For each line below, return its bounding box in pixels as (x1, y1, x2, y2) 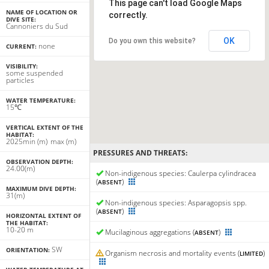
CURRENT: (6, 42, 38, 51)
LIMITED (240, 249, 264, 258)
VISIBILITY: (6, 62, 40, 71)
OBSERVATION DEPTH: (6, 157, 75, 166)
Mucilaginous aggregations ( (103, 227, 195, 238)
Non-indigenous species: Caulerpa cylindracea (103, 168, 256, 179)
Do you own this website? (109, 37, 196, 46)
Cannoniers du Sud (6, 21, 68, 32)
